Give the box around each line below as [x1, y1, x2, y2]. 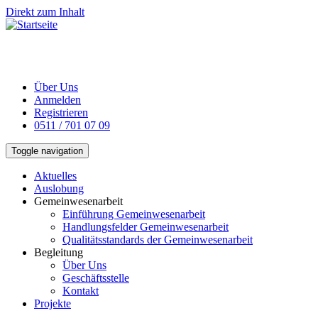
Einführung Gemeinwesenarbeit [62, 208, 205, 220]
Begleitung [34, 246, 83, 258]
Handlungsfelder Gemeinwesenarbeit [62, 221, 229, 233]
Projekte [34, 297, 71, 309]
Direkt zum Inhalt [6, 6, 84, 18]
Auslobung [34, 182, 84, 194]
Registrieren [34, 106, 88, 119]
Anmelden [34, 94, 81, 106]
